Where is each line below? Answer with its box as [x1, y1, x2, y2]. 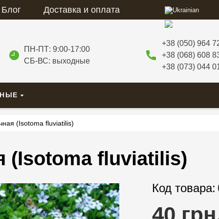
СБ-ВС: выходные [23, 57, 90, 66]
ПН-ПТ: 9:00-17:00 [23, 45, 90, 54]
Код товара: [152, 181, 216, 195]
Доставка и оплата [44, 5, 120, 15]
